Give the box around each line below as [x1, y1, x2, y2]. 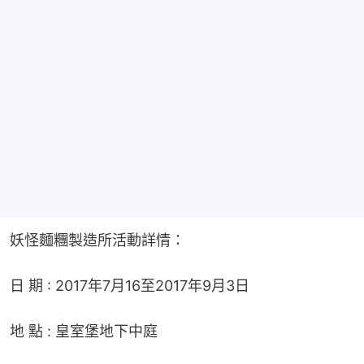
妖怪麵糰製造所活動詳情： [10, 232, 185, 249]
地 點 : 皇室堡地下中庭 [10, 323, 158, 340]
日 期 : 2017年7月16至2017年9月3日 [10, 277, 249, 295]
